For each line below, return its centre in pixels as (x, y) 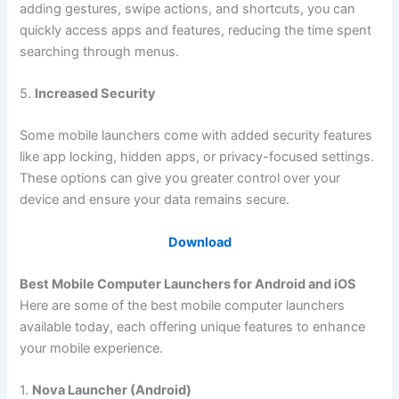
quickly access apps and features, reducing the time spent (196, 30)
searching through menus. (100, 51)
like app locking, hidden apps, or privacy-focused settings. (197, 157)
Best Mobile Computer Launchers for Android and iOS (188, 284)
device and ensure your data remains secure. (155, 200)
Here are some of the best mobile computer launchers (183, 305)
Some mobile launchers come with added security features (196, 136)
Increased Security (96, 93)
